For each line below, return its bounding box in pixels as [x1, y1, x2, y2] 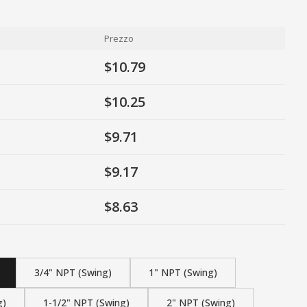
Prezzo [104, 32, 134, 45]
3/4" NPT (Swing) [34, 266, 112, 279]
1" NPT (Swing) [149, 266, 217, 279]
